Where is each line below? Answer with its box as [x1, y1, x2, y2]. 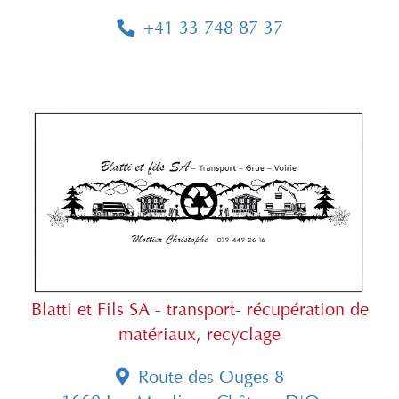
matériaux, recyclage [118, 323, 281, 345]
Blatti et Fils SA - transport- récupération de [30, 298, 369, 320]
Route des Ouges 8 [137, 366, 284, 387]
